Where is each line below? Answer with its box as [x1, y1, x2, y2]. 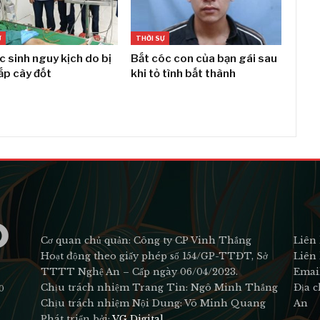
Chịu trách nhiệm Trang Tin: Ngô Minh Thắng [41, 281, 279, 294]
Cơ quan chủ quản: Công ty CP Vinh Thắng [41, 234, 252, 246]
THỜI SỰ [136, 34, 165, 42]
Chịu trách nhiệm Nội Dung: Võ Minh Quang [41, 296, 266, 309]
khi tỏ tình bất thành [131, 66, 236, 80]
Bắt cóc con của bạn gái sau [131, 51, 278, 65]
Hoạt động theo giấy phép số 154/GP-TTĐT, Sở [41, 249, 269, 262]
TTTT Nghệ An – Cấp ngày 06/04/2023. [41, 265, 239, 278]
